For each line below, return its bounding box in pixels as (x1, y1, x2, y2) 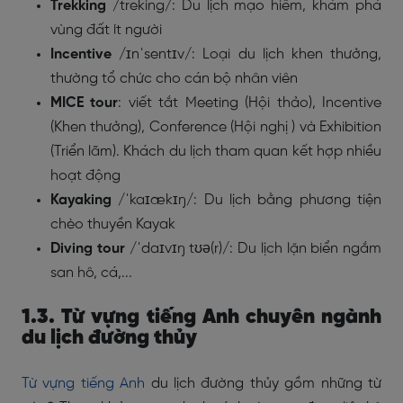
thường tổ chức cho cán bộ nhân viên (50, 71, 298, 86)
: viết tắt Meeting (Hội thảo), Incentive (118, 95, 382, 111)
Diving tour (50, 241, 125, 256)
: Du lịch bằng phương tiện (193, 193, 382, 208)
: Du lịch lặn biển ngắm (229, 241, 381, 256)
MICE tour (50, 95, 119, 111)
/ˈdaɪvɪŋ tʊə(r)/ (129, 241, 230, 256)
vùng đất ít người (50, 22, 162, 38)
